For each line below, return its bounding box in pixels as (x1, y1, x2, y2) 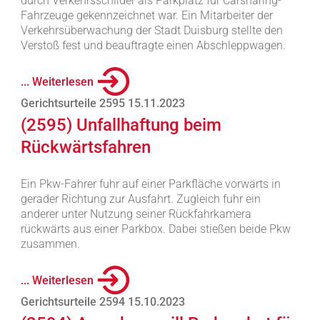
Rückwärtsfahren (20, 137, 151, 157)
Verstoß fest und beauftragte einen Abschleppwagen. (20, 39, 286, 52)
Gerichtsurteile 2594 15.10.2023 (20, 295, 185, 309)
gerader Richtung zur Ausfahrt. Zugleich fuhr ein (20, 192, 261, 206)
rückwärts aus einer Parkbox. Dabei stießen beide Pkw (20, 222, 291, 236)
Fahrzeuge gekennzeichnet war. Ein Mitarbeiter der (20, 9, 273, 22)
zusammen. (20, 237, 80, 251)
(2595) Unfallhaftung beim (20, 115, 221, 135)
